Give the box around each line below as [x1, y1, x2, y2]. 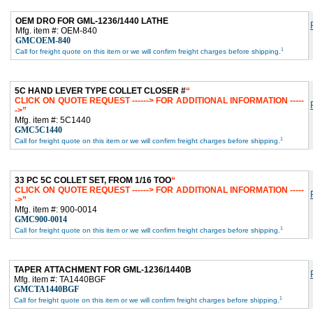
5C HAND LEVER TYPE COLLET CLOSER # [15, 85, 186, 96]
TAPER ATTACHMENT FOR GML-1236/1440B [14, 264, 191, 275]
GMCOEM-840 [15, 35, 71, 45]
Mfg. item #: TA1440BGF [14, 274, 105, 284]
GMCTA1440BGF [14, 284, 79, 294]
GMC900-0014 [15, 214, 67, 224]
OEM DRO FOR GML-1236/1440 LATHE [15, 15, 168, 26]
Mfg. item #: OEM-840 [15, 25, 97, 36]
